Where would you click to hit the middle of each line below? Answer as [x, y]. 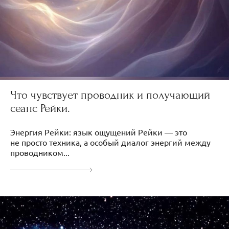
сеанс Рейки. [40, 108]
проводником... [40, 152]
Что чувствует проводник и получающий [110, 95]
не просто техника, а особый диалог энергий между [110, 142]
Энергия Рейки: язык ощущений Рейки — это [99, 132]
